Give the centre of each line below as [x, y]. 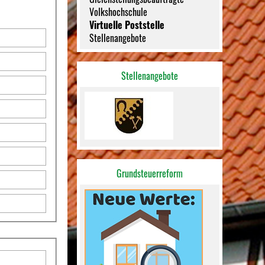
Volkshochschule [119, 12]
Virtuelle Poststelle [127, 25]
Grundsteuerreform [150, 173]
